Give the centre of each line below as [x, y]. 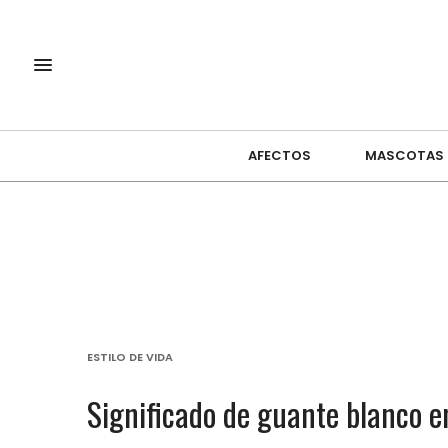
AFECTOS [279, 156]
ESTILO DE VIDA [130, 356]
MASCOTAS [404, 156]
